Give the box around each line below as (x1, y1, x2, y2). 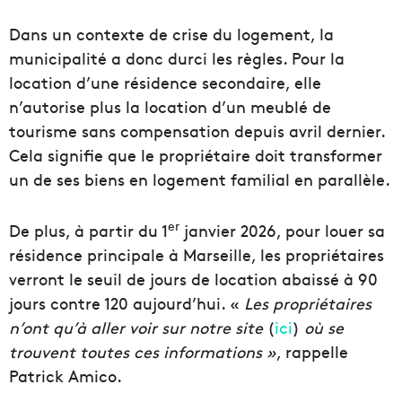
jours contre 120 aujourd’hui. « (9, 292, 244, 315)
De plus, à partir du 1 (9, 219, 168, 242)
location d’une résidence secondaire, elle (9, 71, 321, 94)
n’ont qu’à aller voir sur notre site (9, 316, 267, 339)
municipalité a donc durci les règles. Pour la (9, 47, 345, 70)
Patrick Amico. (9, 364, 122, 388)
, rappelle (276, 340, 348, 363)
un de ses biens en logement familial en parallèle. (9, 168, 390, 191)
